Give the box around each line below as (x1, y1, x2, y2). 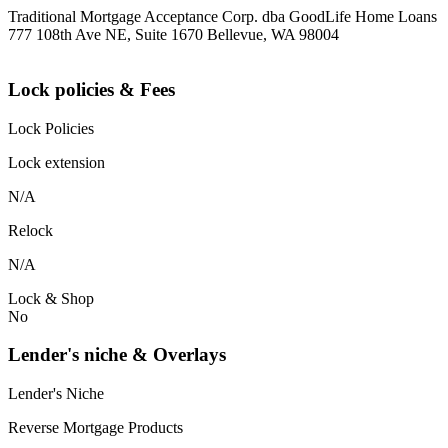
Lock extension (8, 153, 105, 171)
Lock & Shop (8, 289, 94, 307)
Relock (8, 221, 53, 239)
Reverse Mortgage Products (8, 419, 183, 437)
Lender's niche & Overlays (8, 344, 226, 366)
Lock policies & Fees (8, 79, 175, 101)
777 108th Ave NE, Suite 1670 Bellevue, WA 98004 (8, 26, 339, 44)
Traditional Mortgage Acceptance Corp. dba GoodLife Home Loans (8, 8, 437, 26)
